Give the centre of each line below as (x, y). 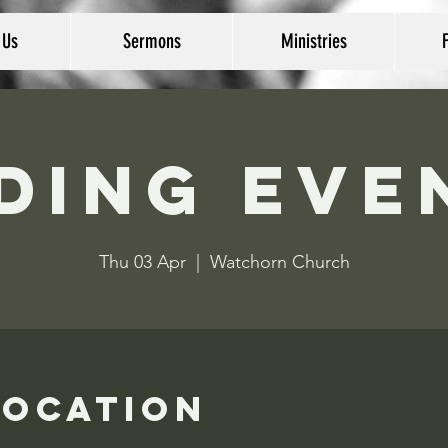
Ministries (313, 41)
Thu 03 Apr (142, 262)
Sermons (151, 41)
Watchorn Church (279, 262)
